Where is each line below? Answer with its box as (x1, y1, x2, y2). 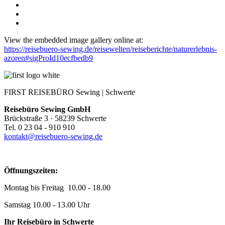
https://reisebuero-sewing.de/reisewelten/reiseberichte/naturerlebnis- (4, 44, 217, 53)
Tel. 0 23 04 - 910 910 (4, 123, 75, 132)
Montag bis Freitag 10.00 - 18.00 (4, 183, 113, 192)
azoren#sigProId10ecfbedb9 (4, 53, 93, 62)
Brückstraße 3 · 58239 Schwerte (4, 114, 106, 123)
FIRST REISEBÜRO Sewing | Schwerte (4, 87, 135, 96)
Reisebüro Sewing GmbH (4, 104, 90, 114)
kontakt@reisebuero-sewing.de (4, 132, 102, 141)
